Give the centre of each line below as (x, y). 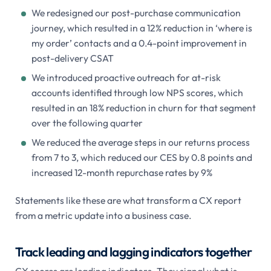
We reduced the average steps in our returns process (140, 142)
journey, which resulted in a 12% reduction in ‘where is (142, 28)
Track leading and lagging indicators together (133, 252)
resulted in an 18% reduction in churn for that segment (143, 108)
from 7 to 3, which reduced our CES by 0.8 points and (142, 158)
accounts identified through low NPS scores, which (137, 93)
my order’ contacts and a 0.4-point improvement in (139, 43)
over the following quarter (87, 123)
